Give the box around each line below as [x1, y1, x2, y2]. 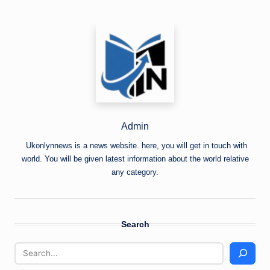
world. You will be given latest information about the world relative [21, 154, 249, 164]
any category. [111, 168, 159, 177]
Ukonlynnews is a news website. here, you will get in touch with [23, 141, 247, 151]
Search [121, 219, 149, 230]
